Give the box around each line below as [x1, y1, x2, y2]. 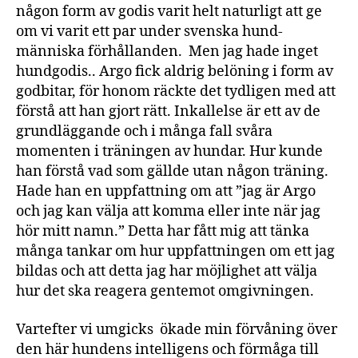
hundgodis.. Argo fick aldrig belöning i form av [16, 62, 333, 81]
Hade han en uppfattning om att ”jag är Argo [16, 182, 316, 201]
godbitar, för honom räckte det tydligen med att [16, 82, 336, 101]
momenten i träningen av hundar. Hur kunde [16, 142, 323, 161]
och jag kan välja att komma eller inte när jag [16, 202, 320, 221]
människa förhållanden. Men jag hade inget [16, 42, 318, 61]
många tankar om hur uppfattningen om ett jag [16, 242, 335, 261]
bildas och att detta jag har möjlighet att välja [16, 262, 317, 280]
